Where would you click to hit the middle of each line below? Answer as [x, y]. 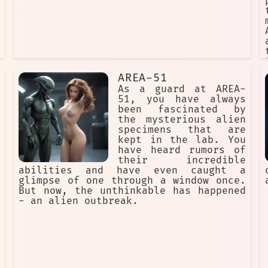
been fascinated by [182, 110]
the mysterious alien [182, 120]
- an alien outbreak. [79, 201]
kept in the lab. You [182, 140]
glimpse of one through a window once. [132, 181]
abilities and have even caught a [132, 171]
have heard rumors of [182, 150]
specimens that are [182, 130]
